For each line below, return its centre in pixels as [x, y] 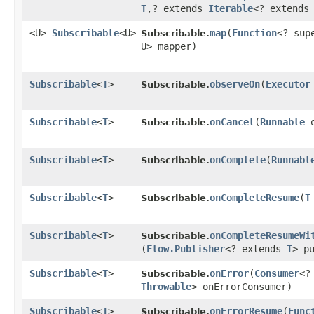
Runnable [282, 122]
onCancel [232, 122]
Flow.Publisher [186, 249]
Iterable [231, 9]
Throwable [166, 287]
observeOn [235, 84]
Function [254, 33]
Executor [288, 84]
